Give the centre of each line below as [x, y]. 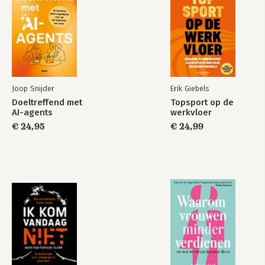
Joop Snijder [33, 88]
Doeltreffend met [47, 102]
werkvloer [191, 112]
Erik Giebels [190, 88]
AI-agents [32, 112]
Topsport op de [202, 102]
